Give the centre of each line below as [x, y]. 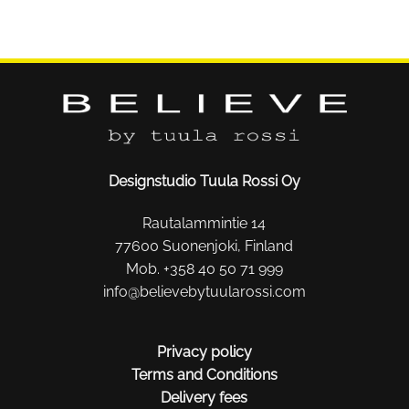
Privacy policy [204, 351]
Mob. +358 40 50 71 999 [204, 269]
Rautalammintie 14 [204, 224]
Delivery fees [204, 397]
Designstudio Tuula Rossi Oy [204, 182]
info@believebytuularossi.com [204, 292]
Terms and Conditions [204, 374]
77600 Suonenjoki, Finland [204, 246]
